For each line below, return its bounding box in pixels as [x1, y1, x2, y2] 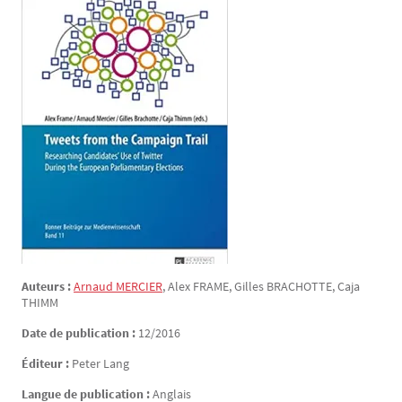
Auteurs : [22, 278, 74, 294]
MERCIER [116, 278, 162, 294]
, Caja [332, 278, 360, 294]
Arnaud [74, 278, 116, 294]
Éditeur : [22, 355, 72, 371]
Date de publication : [22, 325, 138, 341]
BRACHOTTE [267, 278, 332, 294]
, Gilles [229, 278, 267, 294]
